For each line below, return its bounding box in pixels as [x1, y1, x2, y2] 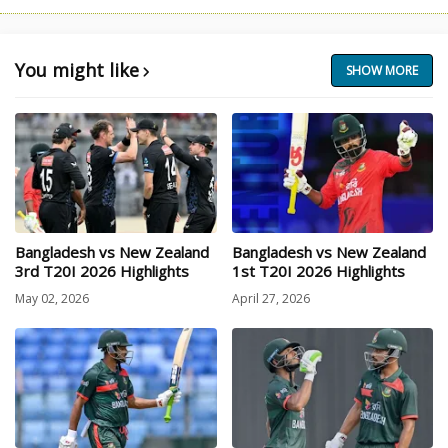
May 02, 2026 [15, 289, 89, 307]
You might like [15, 58, 139, 83]
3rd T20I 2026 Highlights [15, 261, 189, 282]
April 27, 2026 [231, 289, 310, 307]
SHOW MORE [346, 62, 418, 80]
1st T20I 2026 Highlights [231, 261, 405, 282]
